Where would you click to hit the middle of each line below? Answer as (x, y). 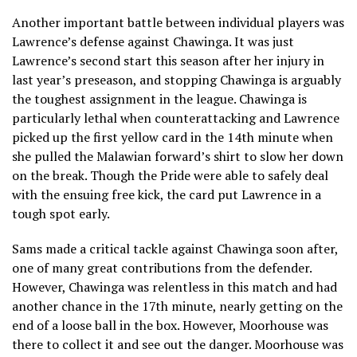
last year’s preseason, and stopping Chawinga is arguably (177, 79)
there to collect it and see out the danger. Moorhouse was (178, 344)
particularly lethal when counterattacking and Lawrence (176, 118)
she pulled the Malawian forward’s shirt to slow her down (178, 156)
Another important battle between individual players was (178, 22)
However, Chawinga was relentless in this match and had (175, 286)
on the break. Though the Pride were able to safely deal (170, 175)
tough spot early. (61, 213)
